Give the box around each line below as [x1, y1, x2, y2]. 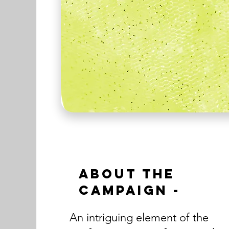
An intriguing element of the [70, 211, 209, 224]
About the [79, 166, 175, 182]
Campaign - [79, 182, 181, 198]
